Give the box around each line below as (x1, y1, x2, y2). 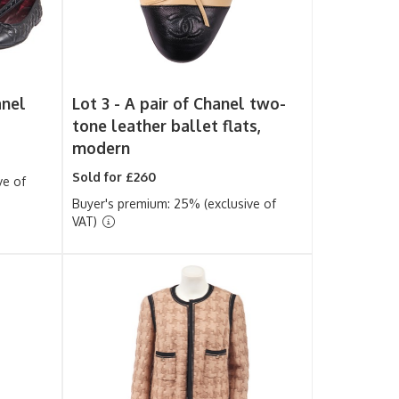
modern (72, 138, 131, 158)
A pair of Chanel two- (125, 94, 287, 113)
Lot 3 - (72, 94, 126, 113)
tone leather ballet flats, (72, 116, 262, 135)
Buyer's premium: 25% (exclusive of (72, 196, 277, 211)
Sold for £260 (72, 169, 157, 184)
